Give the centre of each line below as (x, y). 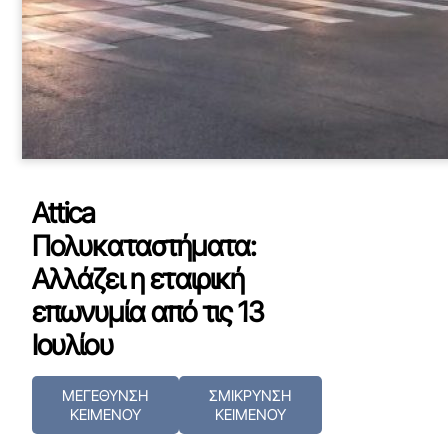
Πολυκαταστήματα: (144, 246)
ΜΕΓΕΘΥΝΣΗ (105, 395)
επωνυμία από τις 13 (147, 312)
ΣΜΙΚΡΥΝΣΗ (250, 395)
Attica (63, 213)
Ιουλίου (72, 345)
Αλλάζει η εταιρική (138, 279)
